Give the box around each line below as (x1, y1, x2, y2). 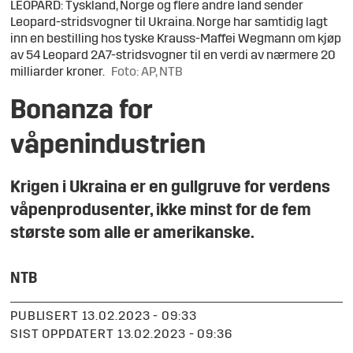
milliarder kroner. (10, 66, 106, 80)
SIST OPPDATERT (10, 328, 114, 341)
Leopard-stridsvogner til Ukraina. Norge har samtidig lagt (10, 17, 329, 30)
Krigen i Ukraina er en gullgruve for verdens (10, 180, 331, 197)
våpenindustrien (10, 132, 206, 160)
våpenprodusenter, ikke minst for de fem (10, 203, 312, 220)
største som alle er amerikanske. (10, 225, 255, 243)
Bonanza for (10, 97, 154, 125)
